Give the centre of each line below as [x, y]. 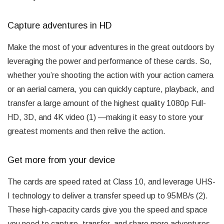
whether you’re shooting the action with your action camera [110, 75]
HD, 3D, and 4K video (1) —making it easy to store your [105, 117]
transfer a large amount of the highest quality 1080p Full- [107, 103]
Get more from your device [61, 160]
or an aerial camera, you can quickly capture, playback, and [111, 89]
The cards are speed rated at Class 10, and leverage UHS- [111, 181]
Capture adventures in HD [60, 25]
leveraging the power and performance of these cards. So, [110, 61]
